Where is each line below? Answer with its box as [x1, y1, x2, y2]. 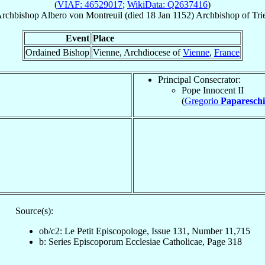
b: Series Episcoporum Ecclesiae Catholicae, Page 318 [38, 236, 242, 247]
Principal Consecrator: [158, 74, 241, 85]
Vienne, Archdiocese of [93, 47, 183, 57]
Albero [41, 9, 67, 20]
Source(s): [15, 205, 53, 216]
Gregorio [185, 95, 221, 106]
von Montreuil [69, 9, 122, 20]
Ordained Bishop [25, 47, 89, 57]
